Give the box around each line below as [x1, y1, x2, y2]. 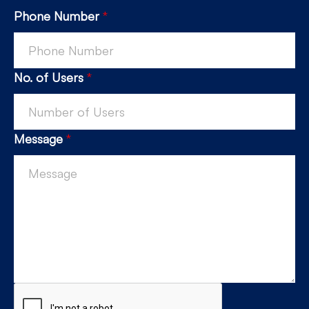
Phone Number [14, 8, 103, 24]
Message [14, 131, 66, 147]
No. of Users [14, 70, 87, 86]
